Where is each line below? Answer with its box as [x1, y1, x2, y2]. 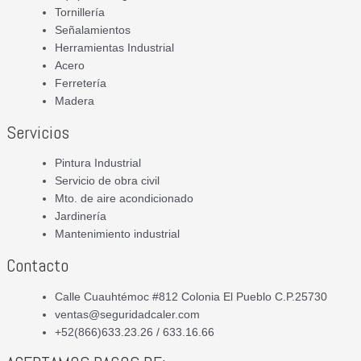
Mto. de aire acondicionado [55, 193, 193, 205]
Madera [55, 95, 94, 108]
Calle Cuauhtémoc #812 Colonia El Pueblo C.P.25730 [55, 290, 327, 303]
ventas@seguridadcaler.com [55, 308, 200, 321]
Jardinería [55, 210, 106, 223]
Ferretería [55, 77, 106, 90]
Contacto [6, 254, 68, 278]
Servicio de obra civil [55, 175, 160, 188]
